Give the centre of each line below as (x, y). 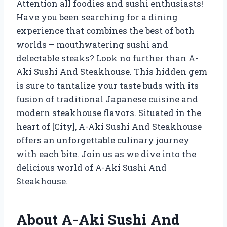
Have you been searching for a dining (97, 17)
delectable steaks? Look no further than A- (107, 58)
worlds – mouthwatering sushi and (92, 44)
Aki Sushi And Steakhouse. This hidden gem (112, 71)
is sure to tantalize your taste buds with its (107, 85)
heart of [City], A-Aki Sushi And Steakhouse (109, 126)
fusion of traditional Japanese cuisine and (107, 99)
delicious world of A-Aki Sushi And (91, 167)
